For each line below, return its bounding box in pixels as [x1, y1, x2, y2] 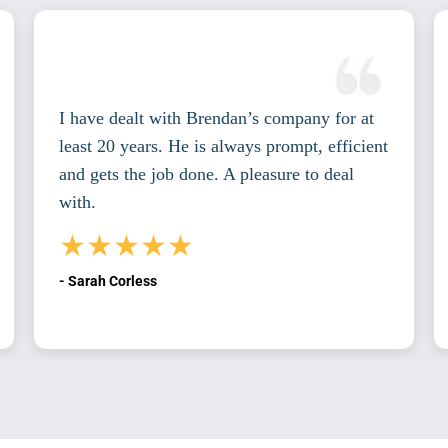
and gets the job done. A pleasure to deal [58, 164, 354, 185]
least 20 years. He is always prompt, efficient [58, 136, 388, 157]
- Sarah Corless [58, 273, 157, 290]
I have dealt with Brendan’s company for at [58, 108, 374, 129]
